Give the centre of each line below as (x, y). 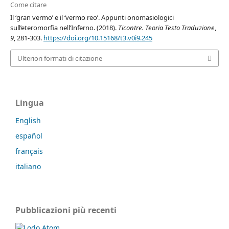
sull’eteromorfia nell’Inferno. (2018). (64, 27)
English (28, 121)
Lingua (30, 103)
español (29, 136)
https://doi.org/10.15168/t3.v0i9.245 (98, 38)
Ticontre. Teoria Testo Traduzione (166, 27)
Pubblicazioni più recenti (66, 210)
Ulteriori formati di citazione (60, 59)
